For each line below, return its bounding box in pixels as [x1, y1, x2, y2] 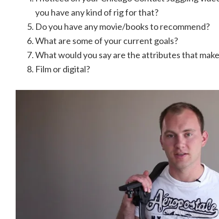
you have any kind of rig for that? [35, 7, 158, 18]
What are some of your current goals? [35, 35, 178, 46]
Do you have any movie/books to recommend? [35, 21, 210, 32]
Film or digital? [35, 64, 90, 75]
